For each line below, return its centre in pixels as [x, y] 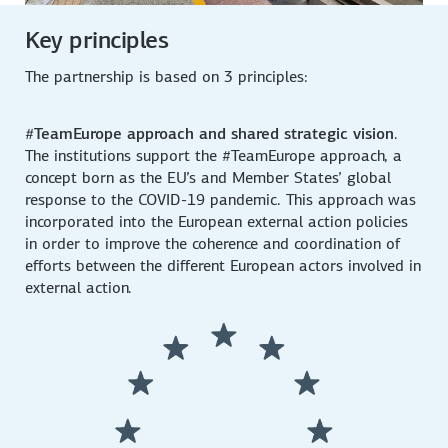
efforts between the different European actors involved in [223, 266]
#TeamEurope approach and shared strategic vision [210, 134]
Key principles [97, 40]
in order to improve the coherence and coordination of [213, 244]
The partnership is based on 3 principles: [167, 77]
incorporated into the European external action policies [217, 222]
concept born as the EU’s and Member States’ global [208, 178]
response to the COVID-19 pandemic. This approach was [221, 200]
